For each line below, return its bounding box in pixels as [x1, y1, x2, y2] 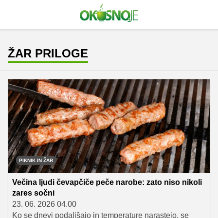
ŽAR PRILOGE [8, 47, 88, 60]
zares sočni [12, 189, 54, 198]
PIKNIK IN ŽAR [19, 158, 53, 163]
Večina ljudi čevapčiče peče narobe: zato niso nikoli [12, 178, 202, 187]
